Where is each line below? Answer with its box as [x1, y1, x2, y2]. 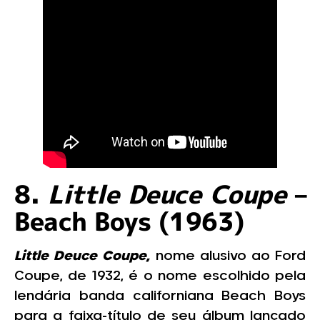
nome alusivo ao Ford [150, 250, 306, 264]
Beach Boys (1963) [14, 204, 245, 239]
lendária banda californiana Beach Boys [14, 290, 306, 304]
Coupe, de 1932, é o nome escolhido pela [14, 270, 306, 284]
